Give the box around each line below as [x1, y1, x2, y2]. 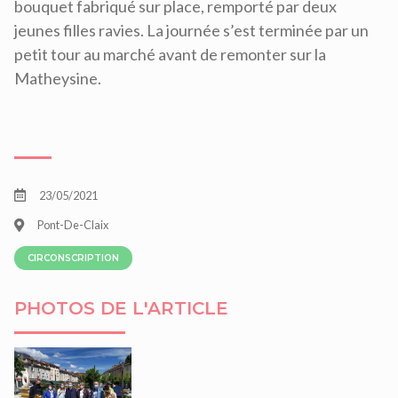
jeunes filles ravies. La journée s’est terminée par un [14, 20, 369, 40]
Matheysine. [14, 68, 101, 88]
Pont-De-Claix [37, 218, 108, 233]
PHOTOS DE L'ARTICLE [14, 298, 228, 320]
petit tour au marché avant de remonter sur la [14, 44, 326, 64]
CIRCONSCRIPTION [28, 252, 119, 265]
